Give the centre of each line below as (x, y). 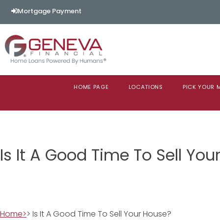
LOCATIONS (146, 87)
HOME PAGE (91, 87)
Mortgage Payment (50, 11)
